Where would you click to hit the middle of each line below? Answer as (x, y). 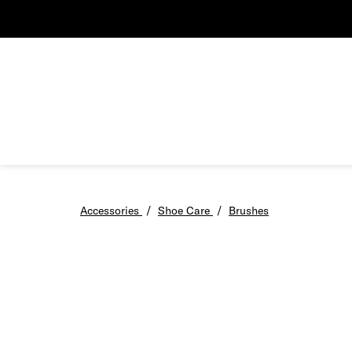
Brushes (249, 211)
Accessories (110, 211)
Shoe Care (184, 211)
